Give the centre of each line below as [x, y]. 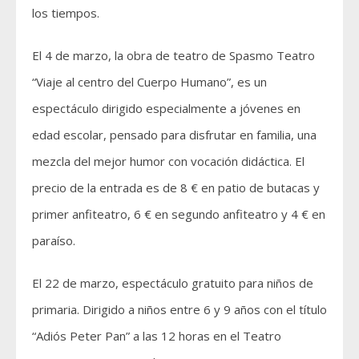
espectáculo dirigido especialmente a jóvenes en [166, 108]
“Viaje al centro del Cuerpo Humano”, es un [149, 81]
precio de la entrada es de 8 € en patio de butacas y [176, 187]
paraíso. [54, 240]
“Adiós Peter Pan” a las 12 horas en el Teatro [157, 335]
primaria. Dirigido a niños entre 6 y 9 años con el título [179, 309]
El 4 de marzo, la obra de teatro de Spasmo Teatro [173, 55]
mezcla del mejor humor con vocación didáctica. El [168, 161]
